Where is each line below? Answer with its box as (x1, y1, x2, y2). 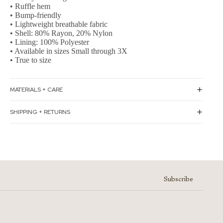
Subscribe (164, 176, 193, 184)
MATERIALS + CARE (10, 85, 63, 94)
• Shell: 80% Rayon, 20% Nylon (10, 29, 112, 38)
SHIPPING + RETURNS (10, 108, 70, 116)
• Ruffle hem (10, 2, 50, 11)
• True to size (10, 56, 51, 65)
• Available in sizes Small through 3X (10, 47, 127, 56)
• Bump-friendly (10, 11, 61, 20)
